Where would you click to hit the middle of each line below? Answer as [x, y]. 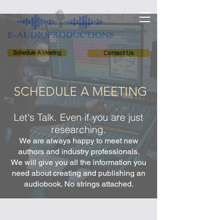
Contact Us [119, 53]
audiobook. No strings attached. [79, 184]
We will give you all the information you [79, 162]
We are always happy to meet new [79, 141]
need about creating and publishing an [79, 173]
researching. [79, 129]
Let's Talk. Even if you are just [79, 117]
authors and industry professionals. [79, 151]
